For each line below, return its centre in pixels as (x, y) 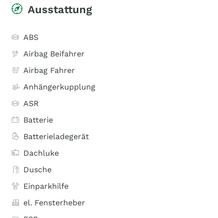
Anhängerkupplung (59, 87)
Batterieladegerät (56, 136)
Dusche (37, 170)
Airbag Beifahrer (54, 54)
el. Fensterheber (54, 203)
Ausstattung (60, 9)
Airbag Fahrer (49, 70)
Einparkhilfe (46, 186)
